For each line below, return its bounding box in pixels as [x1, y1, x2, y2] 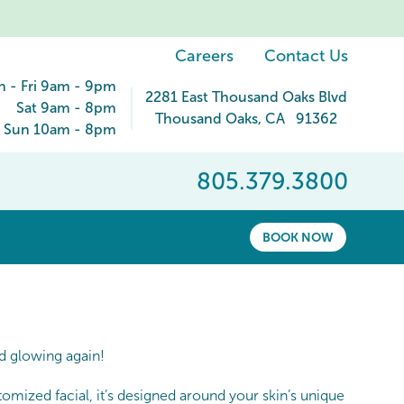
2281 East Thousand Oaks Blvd [145, 89, 347, 105]
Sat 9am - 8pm [16, 100, 116, 115]
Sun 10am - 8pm [4, 122, 116, 137]
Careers [175, 47, 234, 65]
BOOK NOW [262, 230, 334, 245]
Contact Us [264, 47, 348, 65]
